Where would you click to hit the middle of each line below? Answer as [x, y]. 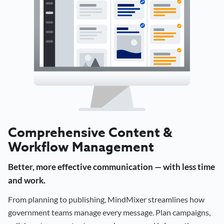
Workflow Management [81, 146]
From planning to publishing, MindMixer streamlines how [106, 199]
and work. [27, 180]
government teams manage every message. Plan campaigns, [109, 212]
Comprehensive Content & [90, 132]
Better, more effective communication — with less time [111, 166]
